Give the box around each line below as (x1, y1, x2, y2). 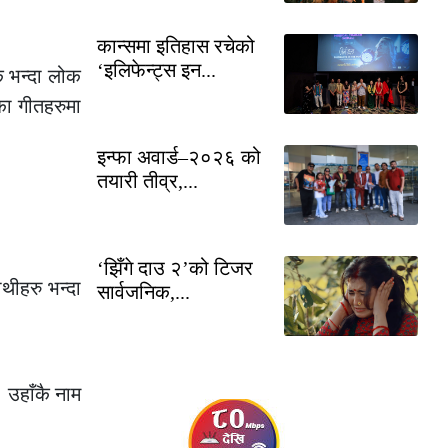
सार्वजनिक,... (97, 280, 190, 303)
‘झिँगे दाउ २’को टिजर (97, 256, 253, 279)
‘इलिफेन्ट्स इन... (97, 58, 216, 81)
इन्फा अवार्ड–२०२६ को (97, 145, 261, 168)
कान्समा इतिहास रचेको (97, 34, 255, 57)
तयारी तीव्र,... (97, 169, 198, 192)
